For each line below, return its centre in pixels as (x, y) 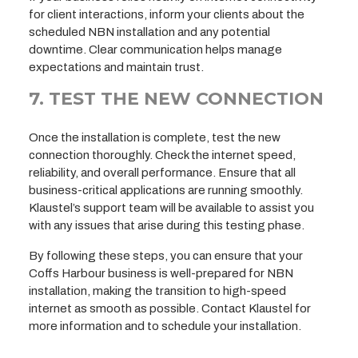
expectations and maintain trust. (116, 67)
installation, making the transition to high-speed (157, 290)
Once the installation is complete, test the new (155, 137)
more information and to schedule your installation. (165, 326)
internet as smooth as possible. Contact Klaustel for (170, 308)
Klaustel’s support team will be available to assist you (171, 207)
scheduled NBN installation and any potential (149, 32)
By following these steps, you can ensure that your (166, 255)
